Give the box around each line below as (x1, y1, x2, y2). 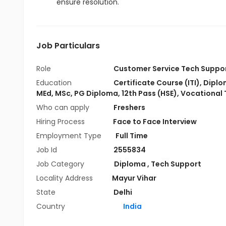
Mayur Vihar (110, 173, 156, 183)
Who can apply (36, 102, 91, 112)
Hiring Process (36, 117, 87, 127)
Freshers (114, 102, 145, 112)
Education (36, 78, 74, 88)
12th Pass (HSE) (122, 88, 177, 98)
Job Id (36, 145, 57, 155)
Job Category (36, 159, 86, 169)
